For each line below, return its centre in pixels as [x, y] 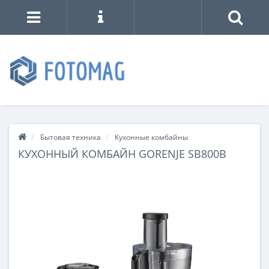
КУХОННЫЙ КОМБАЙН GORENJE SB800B [122, 153]
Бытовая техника [71, 137]
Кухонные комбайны [151, 137]
